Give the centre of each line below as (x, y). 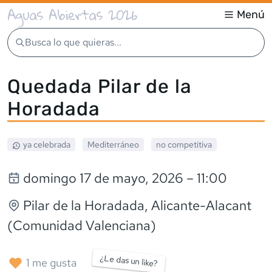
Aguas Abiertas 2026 (72, 14)
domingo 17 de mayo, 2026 (103, 178)
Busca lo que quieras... (73, 42)
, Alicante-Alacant (198, 205)
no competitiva (184, 144)
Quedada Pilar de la (100, 86)
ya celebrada (46, 144)
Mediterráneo (113, 144)
